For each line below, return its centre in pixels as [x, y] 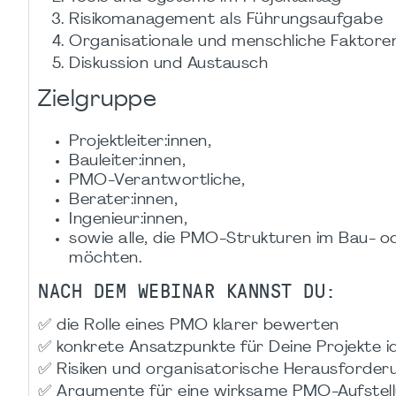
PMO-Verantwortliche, [157, 181]
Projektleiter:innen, [140, 142]
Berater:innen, [123, 201]
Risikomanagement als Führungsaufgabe [226, 19]
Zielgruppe [97, 101]
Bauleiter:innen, [127, 162]
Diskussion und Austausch [168, 64]
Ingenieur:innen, [128, 220]
